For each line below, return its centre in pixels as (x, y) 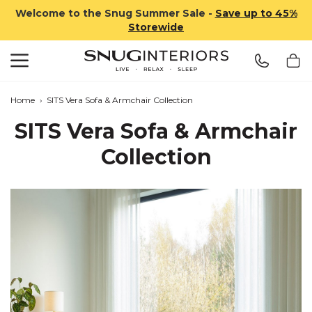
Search (53, 47)
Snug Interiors (156, 78)
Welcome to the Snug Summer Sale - (114, 13)
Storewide (156, 27)
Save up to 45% (256, 13)
